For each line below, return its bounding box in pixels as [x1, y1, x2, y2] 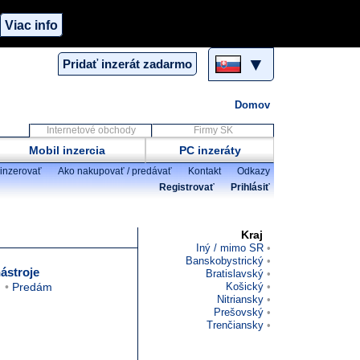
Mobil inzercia [28, 144, 105, 157]
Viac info [5, 17, 58, 32]
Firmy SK [193, 125, 233, 136]
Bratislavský [206, 268, 264, 280]
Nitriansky [217, 293, 264, 305]
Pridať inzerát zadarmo [63, 57, 192, 72]
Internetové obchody [46, 125, 136, 136]
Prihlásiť [231, 182, 270, 193]
